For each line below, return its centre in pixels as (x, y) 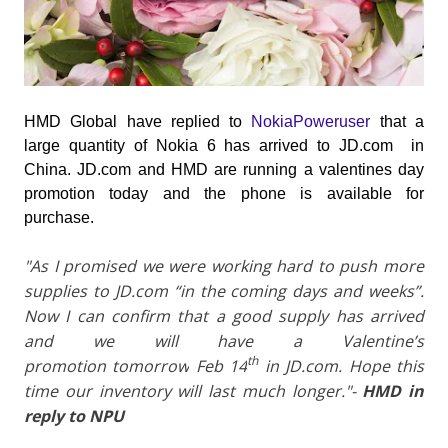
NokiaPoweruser (311, 121)
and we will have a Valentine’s (224, 340)
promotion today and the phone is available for (224, 193)
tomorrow (151, 365)
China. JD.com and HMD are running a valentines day (224, 169)
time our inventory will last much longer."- (193, 390)
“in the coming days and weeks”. (295, 290)
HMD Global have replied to (138, 121)
